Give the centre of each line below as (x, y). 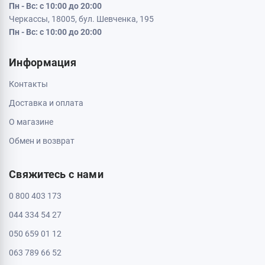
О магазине (31, 122)
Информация (43, 62)
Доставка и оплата (46, 103)
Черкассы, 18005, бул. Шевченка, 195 (81, 19)
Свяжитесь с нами (56, 174)
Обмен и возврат (42, 141)
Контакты (28, 84)
